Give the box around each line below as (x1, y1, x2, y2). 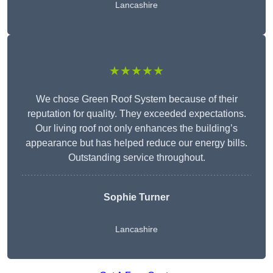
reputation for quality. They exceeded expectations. (27, 108, 246, 119)
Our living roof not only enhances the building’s (35, 123, 238, 134)
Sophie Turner (104, 192, 169, 203)
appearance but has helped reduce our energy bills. (26, 138, 247, 149)
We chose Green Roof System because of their (35, 94, 238, 105)
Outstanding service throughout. (68, 152, 205, 163)
